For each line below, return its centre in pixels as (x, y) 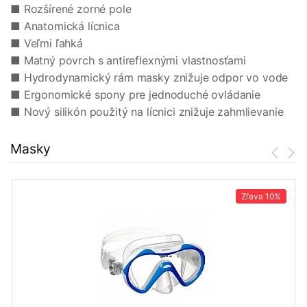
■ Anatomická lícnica (65, 26)
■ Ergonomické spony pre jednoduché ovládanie (135, 95)
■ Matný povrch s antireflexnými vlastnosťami (128, 61)
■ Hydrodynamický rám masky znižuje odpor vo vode (149, 78)
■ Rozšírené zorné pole (71, 9)
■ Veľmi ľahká (47, 44)
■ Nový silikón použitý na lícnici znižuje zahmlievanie (147, 112)
